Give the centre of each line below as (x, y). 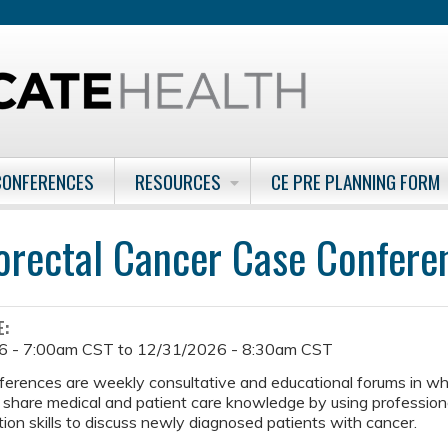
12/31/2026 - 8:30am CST (235, 349)
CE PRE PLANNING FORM (355, 181)
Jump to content (224, 12)
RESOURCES (178, 181)
